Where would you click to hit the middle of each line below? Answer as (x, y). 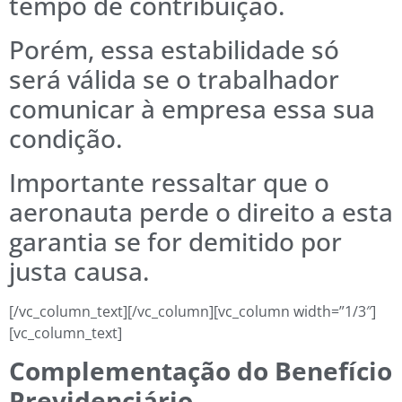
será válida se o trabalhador (174, 79)
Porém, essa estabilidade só (174, 49)
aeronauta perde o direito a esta (201, 211)
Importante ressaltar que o (169, 182)
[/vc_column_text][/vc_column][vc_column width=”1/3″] (192, 311)
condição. (66, 138)
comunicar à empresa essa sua (192, 108)
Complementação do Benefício (201, 371)
